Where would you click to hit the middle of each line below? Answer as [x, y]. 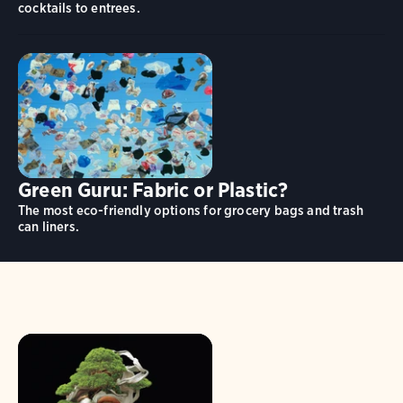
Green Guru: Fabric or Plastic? [153, 189]
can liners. [49, 226]
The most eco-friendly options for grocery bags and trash [191, 210]
